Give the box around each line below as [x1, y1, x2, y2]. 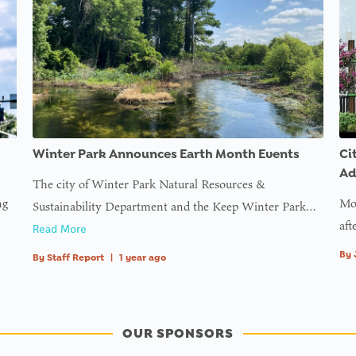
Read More [32, 221, 87, 236]
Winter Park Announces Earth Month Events [32, 145, 300, 161]
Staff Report [46, 251, 104, 263]
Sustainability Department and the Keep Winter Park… [32, 197, 316, 215]
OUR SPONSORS [122, 324, 234, 342]
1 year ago [118, 251, 166, 263]
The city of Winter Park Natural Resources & [32, 175, 265, 192]
